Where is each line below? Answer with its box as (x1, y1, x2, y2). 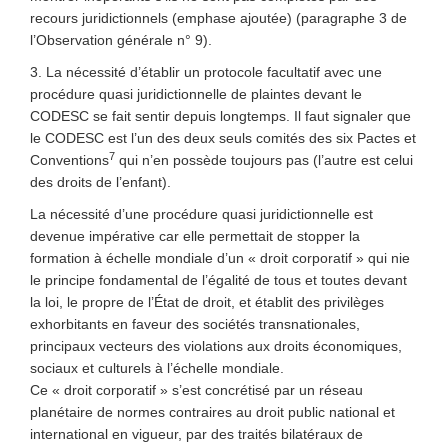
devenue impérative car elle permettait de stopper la (30, 228, 360, 244)
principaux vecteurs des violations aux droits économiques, (30, 338, 402, 354)
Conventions (30, 152, 109, 168)
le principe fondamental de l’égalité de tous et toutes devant (30, 272, 407, 288)
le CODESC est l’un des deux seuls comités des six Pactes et (30, 130, 416, 146)
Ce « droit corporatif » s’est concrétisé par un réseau (30, 382, 363, 398)
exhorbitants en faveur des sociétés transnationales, (30, 316, 360, 332)
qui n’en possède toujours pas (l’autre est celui (115, 152, 413, 168)
